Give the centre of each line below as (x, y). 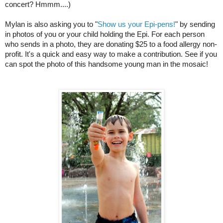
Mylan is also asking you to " (51, 24)
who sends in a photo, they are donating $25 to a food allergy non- (111, 44)
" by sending (195, 24)
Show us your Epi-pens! (136, 24)
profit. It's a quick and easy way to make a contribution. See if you (111, 54)
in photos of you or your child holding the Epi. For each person (105, 34)
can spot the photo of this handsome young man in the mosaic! (107, 64)
